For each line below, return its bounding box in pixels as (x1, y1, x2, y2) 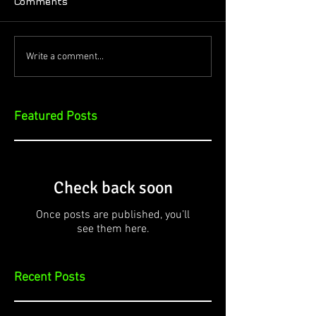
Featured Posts (14, 109, 97, 124)
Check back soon (53, 177, 173, 198)
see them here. (76, 222, 150, 236)
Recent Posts (14, 270, 85, 285)
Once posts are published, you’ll (36, 208, 190, 222)
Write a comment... (26, 50, 104, 63)
